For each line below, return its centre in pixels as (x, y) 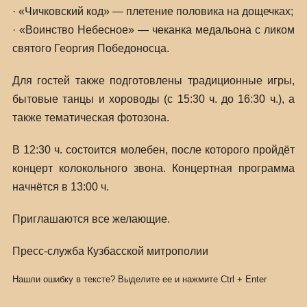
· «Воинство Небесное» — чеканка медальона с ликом (153, 30)
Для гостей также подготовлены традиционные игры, (153, 81)
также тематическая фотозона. (90, 118)
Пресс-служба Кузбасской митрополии (110, 251)
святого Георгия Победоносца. (90, 48)
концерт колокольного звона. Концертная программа (153, 168)
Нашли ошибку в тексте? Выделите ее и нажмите (116, 279)
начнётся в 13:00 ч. (60, 187)
